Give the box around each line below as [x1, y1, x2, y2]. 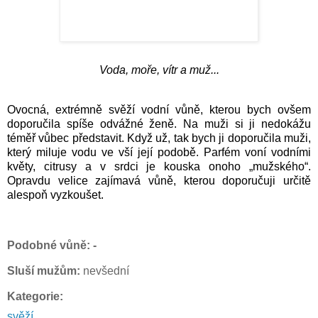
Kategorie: [7, 290, 63, 303]
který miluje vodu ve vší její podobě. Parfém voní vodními [7, 146, 311, 158]
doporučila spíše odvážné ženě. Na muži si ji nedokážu [7, 117, 311, 130]
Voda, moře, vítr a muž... [99, 63, 219, 76]
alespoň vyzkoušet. [7, 188, 104, 201]
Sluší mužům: [7, 265, 83, 278]
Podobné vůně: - [7, 239, 97, 252]
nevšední [83, 265, 129, 278]
